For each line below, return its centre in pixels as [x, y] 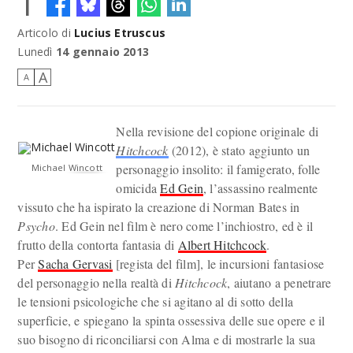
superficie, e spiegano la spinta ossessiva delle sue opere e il [171, 320]
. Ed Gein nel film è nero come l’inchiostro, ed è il [184, 226]
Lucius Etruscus [120, 33]
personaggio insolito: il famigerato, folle [218, 169]
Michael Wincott [67, 167]
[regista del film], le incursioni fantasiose [218, 264]
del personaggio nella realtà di [97, 282]
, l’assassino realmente [261, 188]
